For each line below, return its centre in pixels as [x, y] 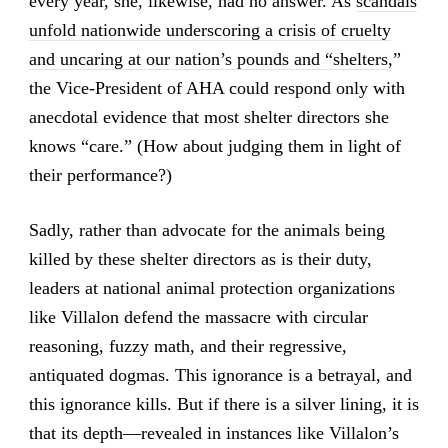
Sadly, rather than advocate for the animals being [206, 229]
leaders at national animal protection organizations [211, 287]
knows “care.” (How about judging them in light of [214, 146]
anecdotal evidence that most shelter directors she [208, 117]
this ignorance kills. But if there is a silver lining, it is [223, 403]
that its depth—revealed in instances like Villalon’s [213, 432]
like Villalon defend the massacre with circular [198, 316]
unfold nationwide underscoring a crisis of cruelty [209, 30]
